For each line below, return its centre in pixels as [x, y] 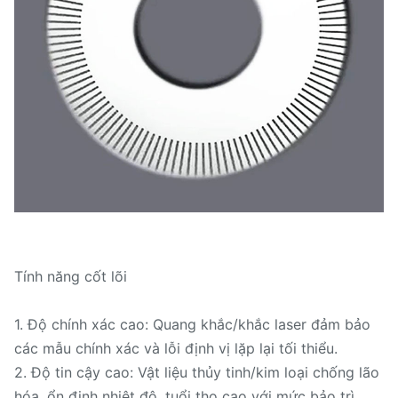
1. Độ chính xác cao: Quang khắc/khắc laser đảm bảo [192, 325]
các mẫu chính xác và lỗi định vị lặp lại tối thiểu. [176, 349]
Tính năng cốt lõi [71, 277]
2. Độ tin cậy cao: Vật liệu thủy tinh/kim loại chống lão [197, 373]
